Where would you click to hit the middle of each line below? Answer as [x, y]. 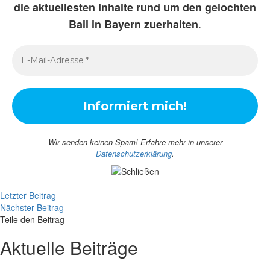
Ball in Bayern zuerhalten [133, 24]
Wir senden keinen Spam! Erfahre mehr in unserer [135, 142]
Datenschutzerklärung [134, 153]
